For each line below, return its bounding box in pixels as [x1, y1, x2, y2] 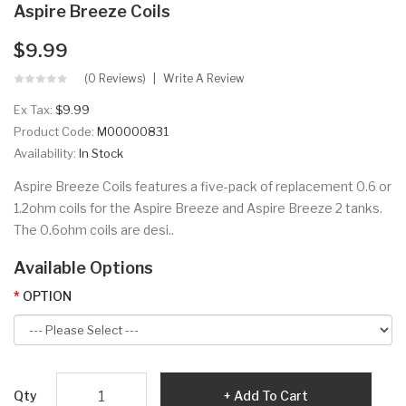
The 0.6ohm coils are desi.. [14, 222, 174, 238]
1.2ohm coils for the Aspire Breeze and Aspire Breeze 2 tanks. [14, 200, 382, 217]
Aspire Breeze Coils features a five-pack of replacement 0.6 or [14, 179, 391, 195]
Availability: [14, 146, 79, 161]
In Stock [79, 146, 123, 161]
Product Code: [14, 124, 97, 140]
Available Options [14, 258, 153, 278]
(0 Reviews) [84, 72, 146, 86]
